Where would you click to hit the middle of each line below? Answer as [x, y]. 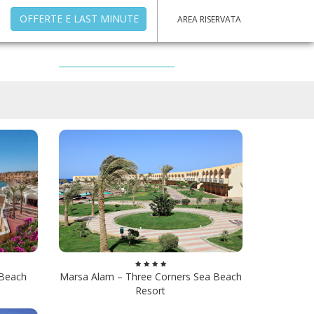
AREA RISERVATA [210, 19]
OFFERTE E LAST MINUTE [80, 19]
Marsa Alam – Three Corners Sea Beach [150, 277]
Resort [151, 291]
